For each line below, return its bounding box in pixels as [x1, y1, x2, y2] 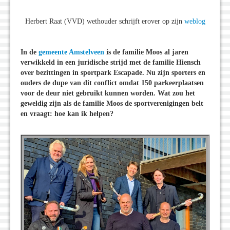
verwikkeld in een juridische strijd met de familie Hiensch [21, 58, 201, 66]
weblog [184, 17, 205, 25]
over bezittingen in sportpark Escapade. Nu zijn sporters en [21, 68, 205, 76]
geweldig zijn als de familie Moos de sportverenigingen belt [21, 99, 203, 107]
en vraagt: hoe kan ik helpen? [21, 109, 113, 118]
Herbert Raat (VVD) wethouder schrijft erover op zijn [25, 17, 184, 25]
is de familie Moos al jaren [104, 48, 188, 56]
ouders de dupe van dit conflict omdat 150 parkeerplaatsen [21, 79, 204, 87]
